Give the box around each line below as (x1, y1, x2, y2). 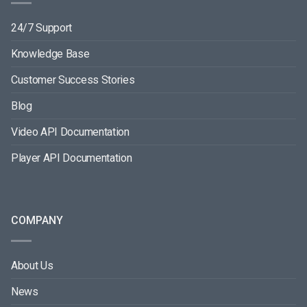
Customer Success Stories (11, 73, 135, 86)
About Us (11, 258, 53, 272)
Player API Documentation (11, 151, 132, 164)
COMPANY (11, 213, 63, 227)
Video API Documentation (11, 125, 130, 138)
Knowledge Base (11, 47, 90, 60)
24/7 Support (11, 21, 73, 34)
